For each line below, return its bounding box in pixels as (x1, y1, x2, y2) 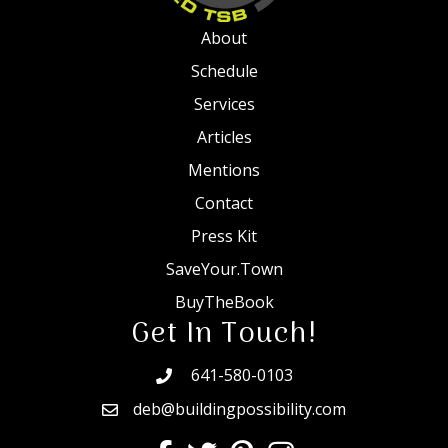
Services (193, 92, 255, 115)
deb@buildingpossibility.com (133, 397, 346, 420)
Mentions (188, 158, 260, 181)
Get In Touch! (130, 310, 318, 358)
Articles (196, 125, 252, 148)
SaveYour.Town (165, 257, 283, 280)
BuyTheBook (174, 290, 274, 313)
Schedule (190, 59, 258, 82)
